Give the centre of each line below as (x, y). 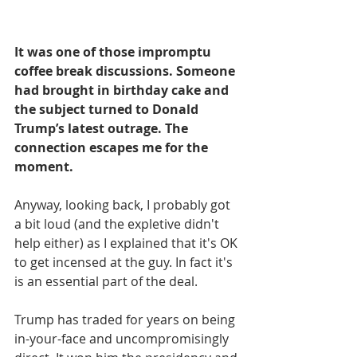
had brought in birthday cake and (123, 90)
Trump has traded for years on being (126, 319)
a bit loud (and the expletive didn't (118, 224)
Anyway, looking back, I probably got (124, 204)
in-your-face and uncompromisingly (123, 338)
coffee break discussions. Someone (126, 71)
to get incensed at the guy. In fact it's (125, 262)
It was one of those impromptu (114, 51)
